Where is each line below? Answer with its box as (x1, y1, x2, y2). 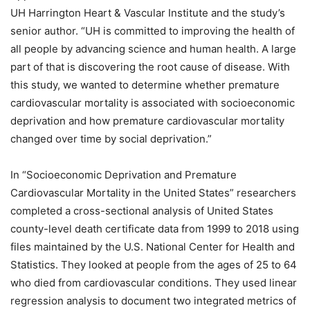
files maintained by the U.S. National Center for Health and (10, 239, 295, 253)
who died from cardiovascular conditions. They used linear (10, 275, 297, 289)
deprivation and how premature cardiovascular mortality (10, 113, 284, 127)
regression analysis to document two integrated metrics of (10, 293, 296, 307)
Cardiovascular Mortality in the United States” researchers (10, 185, 296, 199)
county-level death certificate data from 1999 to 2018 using (10, 221, 299, 235)
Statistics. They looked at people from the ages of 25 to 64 (10, 257, 297, 271)
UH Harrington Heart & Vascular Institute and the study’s (10, 6, 285, 19)
